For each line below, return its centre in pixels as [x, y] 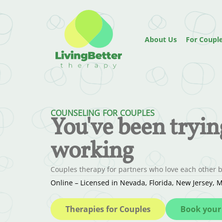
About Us [161, 39]
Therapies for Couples [108, 209]
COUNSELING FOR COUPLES [103, 113]
